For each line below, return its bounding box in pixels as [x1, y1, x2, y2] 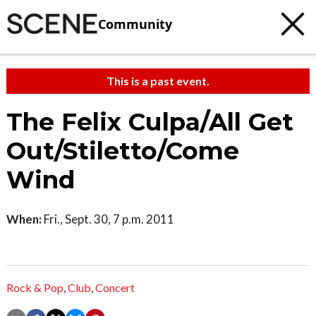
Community [98, 15, 172, 32]
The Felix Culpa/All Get [6, 107, 293, 137]
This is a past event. [107, 74, 209, 87]
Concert [95, 281, 135, 295]
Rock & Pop [6, 281, 63, 295]
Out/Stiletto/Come [6, 136, 239, 166]
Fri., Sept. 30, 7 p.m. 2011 [42, 212, 174, 226]
